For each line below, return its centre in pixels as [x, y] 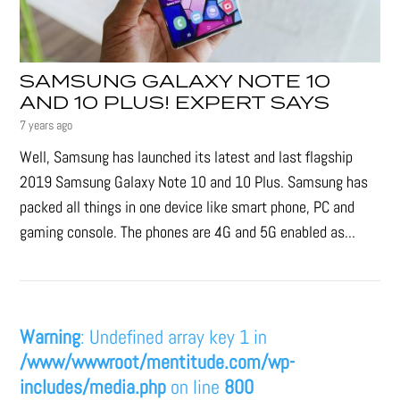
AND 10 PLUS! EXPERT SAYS [175, 104]
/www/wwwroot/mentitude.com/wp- [158, 362]
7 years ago [46, 125]
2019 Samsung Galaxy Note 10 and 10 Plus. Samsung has [194, 182]
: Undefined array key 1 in [174, 337]
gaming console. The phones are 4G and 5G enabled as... [188, 232]
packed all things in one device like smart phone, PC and [187, 207]
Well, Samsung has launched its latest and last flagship [187, 157]
